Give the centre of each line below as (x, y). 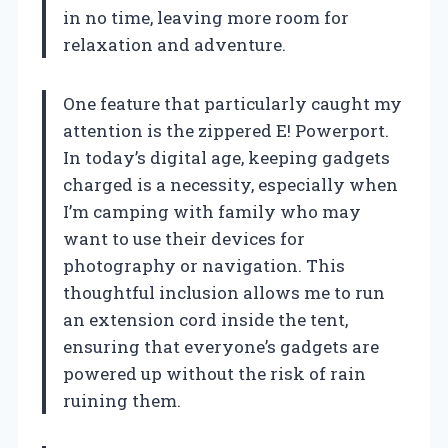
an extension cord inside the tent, (205, 320)
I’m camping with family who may (212, 212)
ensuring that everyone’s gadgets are (221, 347)
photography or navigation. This (204, 266)
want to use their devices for (184, 239)
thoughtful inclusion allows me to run (224, 293)
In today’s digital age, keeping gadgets (226, 158)
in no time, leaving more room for (206, 18)
